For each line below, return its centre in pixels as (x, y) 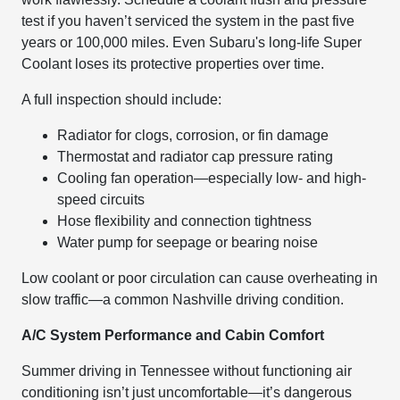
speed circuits (101, 200)
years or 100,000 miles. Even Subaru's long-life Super (192, 42)
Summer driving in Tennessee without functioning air (187, 371)
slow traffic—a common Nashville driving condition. (183, 300)
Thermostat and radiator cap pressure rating (196, 157)
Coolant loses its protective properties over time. (173, 64)
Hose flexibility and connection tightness (185, 221)
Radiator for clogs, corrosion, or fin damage (193, 135)
